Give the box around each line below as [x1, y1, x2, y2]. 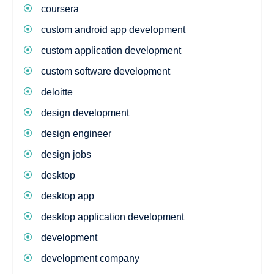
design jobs [40, 149, 91, 160]
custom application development [40, 45, 181, 56]
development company [40, 253, 139, 264]
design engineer [40, 128, 111, 139]
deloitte [40, 87, 73, 97]
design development [40, 108, 129, 118]
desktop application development [40, 212, 184, 222]
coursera [40, 4, 79, 14]
